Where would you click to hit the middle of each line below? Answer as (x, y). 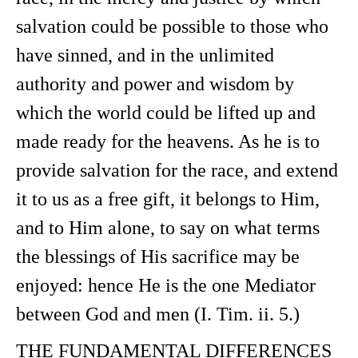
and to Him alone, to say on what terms (168, 228)
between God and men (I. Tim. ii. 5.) (158, 314)
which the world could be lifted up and (166, 113)
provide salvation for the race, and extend (177, 170)
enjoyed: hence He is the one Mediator (166, 285)
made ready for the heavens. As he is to (168, 141)
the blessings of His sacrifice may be (158, 257)
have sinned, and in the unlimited (145, 55)
